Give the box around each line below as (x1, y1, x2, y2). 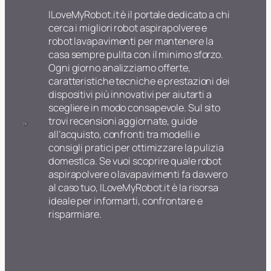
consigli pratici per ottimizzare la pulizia (48, 141, 224, 155)
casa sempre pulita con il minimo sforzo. (48, 48, 224, 62)
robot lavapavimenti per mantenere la (48, 34, 214, 48)
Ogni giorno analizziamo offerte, (48, 61, 191, 75)
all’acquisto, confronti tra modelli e (48, 128, 200, 142)
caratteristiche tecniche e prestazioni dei (48, 74, 230, 88)
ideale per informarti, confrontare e (48, 194, 203, 208)
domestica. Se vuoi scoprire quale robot (48, 154, 222, 168)
